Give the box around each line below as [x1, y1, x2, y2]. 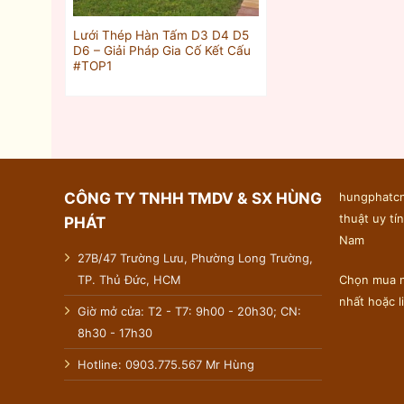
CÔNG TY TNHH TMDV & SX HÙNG [63, 188, 322, 208]
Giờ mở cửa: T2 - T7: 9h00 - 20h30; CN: [77, 303, 301, 318]
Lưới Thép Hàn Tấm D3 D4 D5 [72, 27, 249, 42]
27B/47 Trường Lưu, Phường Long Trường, [77, 250, 313, 265]
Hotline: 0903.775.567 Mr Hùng [77, 356, 254, 372]
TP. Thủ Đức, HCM [77, 271, 180, 287]
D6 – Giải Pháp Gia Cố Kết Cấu [72, 42, 251, 58]
